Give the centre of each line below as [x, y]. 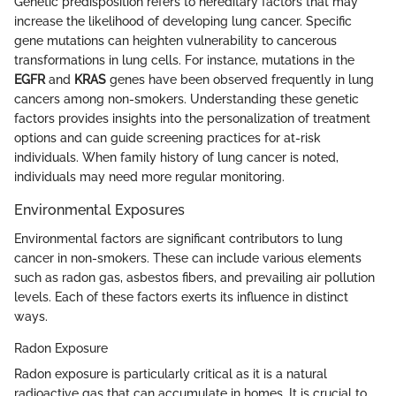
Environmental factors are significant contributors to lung [179, 238]
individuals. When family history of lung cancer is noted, [176, 158]
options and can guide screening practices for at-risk [168, 138]
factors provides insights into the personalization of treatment [192, 119]
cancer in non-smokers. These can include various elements [188, 258]
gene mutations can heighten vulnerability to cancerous [175, 41]
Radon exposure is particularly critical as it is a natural [171, 373]
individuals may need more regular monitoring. [149, 177]
